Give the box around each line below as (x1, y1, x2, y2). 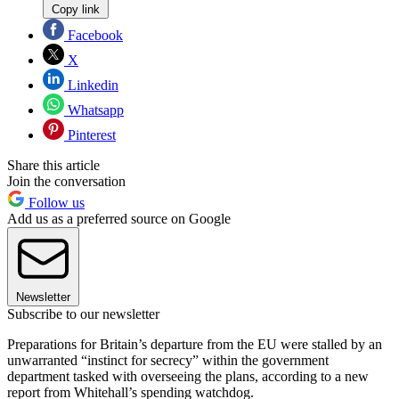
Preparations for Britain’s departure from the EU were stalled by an (7, 336, 382, 352)
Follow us (25, 194, 85, 210)
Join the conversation (7, 173, 126, 189)
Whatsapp (64, 102, 124, 118)
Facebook (64, 27, 123, 43)
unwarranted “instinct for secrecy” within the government (7, 352, 329, 368)
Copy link (52, 2, 100, 16)
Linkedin (64, 77, 118, 93)
